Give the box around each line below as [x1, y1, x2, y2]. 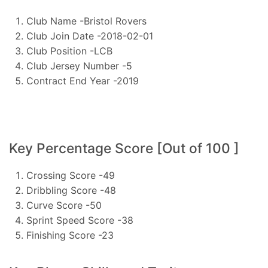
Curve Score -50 [26, 199, 102, 211]
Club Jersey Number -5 [26, 60, 132, 72]
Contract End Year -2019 [26, 75, 139, 87]
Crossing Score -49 [26, 169, 115, 181]
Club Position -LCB [26, 45, 112, 57]
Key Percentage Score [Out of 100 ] [9, 139, 239, 157]
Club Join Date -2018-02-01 [26, 30, 153, 42]
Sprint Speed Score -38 [26, 214, 133, 226]
